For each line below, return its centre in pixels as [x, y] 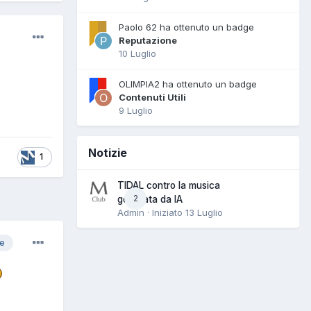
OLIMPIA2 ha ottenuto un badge [188, 84]
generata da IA [150, 199]
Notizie [108, 152]
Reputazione [148, 40]
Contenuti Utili [152, 97]
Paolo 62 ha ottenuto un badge [186, 27]
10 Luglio [137, 53]
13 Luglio [204, 212]
